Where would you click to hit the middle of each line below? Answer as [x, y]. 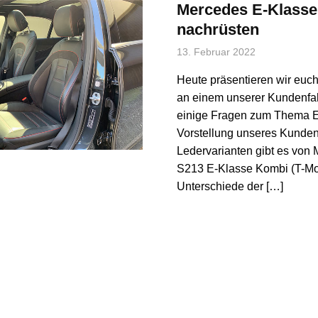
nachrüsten [218, 30]
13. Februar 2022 [216, 52]
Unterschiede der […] [230, 187]
